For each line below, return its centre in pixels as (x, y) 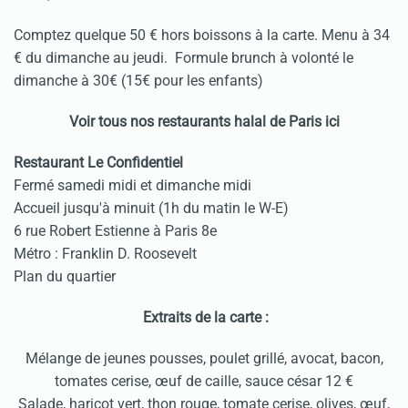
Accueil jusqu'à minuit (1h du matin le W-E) (151, 208)
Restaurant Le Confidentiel (98, 163)
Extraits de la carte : (206, 317)
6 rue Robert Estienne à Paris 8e (117, 231)
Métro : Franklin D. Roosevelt (107, 254)
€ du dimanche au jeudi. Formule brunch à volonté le (184, 58)
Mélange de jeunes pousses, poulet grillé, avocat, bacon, (204, 358)
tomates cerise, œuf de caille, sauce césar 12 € (204, 381)
